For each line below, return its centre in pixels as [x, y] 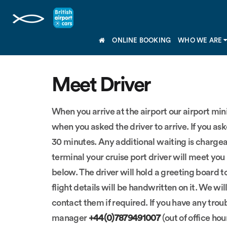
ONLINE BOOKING [142, 40]
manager [70, 218]
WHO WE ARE [201, 40]
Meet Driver [101, 85]
